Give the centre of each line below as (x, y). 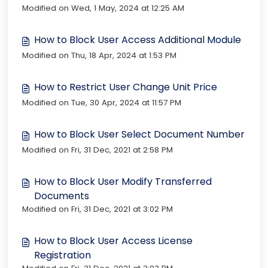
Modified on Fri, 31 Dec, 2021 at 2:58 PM (98, 150)
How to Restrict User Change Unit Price (126, 87)
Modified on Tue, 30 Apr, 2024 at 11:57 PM (102, 103)
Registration (63, 255)
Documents (62, 196)
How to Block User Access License (113, 241)
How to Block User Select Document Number (139, 134)
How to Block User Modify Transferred (123, 182)
